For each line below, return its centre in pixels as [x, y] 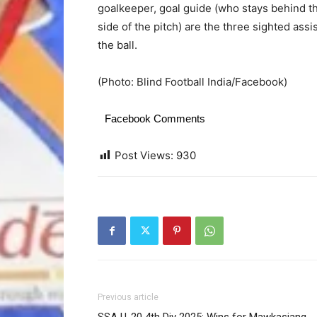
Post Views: [144, 155]
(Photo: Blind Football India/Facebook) [192, 82]
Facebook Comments [155, 119]
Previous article [128, 297]
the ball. [117, 45]
